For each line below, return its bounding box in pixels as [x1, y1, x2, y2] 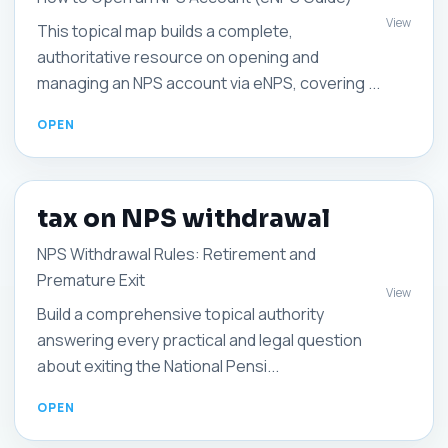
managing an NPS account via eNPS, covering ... [37, 72, 380, 94]
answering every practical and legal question [37, 329, 362, 351]
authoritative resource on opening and [37, 46, 319, 68]
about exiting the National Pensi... [37, 355, 279, 377]
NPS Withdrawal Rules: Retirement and [37, 243, 316, 265]
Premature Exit [37, 269, 145, 291]
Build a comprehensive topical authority [37, 303, 324, 325]
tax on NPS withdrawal [37, 204, 330, 234]
